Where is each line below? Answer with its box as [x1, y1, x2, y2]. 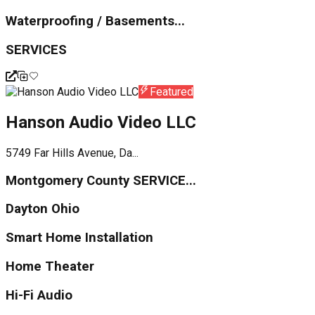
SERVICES [6, 41, 67, 58]
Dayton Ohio [6, 201, 79, 217]
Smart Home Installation [6, 230, 153, 246]
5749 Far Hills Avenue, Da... [6, 146, 139, 160]
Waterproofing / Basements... [6, 13, 185, 29]
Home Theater [6, 258, 94, 274]
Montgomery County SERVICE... [6, 172, 196, 188]
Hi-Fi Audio [6, 287, 72, 303]
